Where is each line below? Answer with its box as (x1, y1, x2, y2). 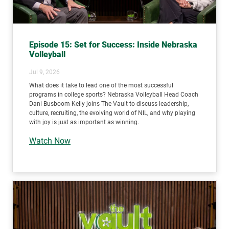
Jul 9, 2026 (29, 68, 60, 76)
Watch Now (29, 136, 71, 146)
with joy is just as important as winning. (29, 119, 139, 126)
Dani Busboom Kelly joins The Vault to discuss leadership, (29, 100, 189, 108)
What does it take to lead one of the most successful (29, 82, 173, 89)
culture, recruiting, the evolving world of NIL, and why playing (29, 109, 195, 117)
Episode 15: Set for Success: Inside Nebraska (29, 40, 197, 50)
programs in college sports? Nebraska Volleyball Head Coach (29, 91, 198, 99)
